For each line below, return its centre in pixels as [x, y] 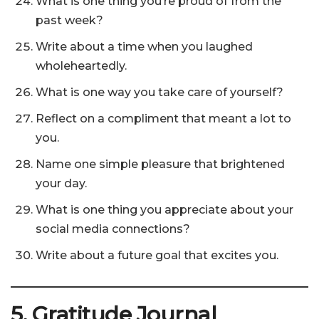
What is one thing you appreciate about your [164, 210]
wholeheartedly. [81, 66]
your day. [61, 184]
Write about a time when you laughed [144, 47]
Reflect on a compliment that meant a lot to [163, 119]
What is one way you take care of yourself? [159, 93]
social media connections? [113, 229]
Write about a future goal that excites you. [157, 256]
